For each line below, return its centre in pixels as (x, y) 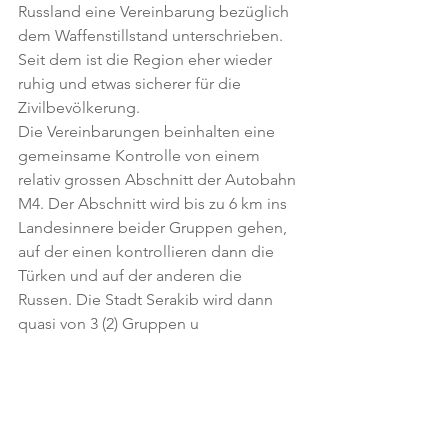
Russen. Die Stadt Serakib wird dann (147, 299)
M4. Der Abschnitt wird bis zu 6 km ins (154, 203)
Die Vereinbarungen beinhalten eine (148, 131)
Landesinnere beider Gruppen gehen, (154, 227)
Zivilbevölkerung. (79, 107)
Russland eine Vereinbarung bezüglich (155, 11)
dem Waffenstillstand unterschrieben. (152, 35)
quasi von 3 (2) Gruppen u (108, 323)
